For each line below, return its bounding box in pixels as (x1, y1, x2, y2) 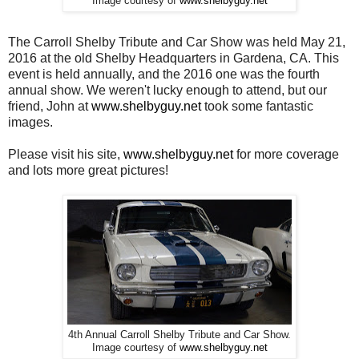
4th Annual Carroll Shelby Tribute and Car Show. (68, 328, 291, 341)
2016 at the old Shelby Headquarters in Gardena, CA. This (8, 50, 339, 65)
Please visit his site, (8, 147, 123, 161)
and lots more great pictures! (8, 163, 168, 177)
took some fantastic (201, 99, 313, 113)
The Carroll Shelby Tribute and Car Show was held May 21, (8, 34, 345, 49)
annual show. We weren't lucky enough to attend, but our (8, 83, 327, 97)
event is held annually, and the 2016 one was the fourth (8, 67, 320, 81)
